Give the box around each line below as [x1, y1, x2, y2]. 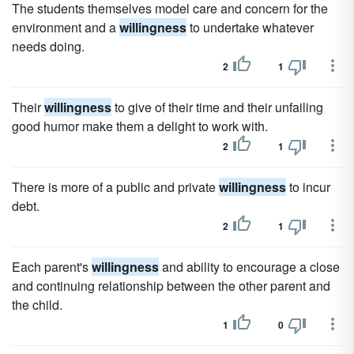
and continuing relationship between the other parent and [12, 277, 330, 295]
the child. [12, 296, 62, 314]
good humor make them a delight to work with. [12, 117, 268, 135]
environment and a [12, 18, 119, 36]
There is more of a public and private [12, 178, 219, 196]
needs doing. [12, 37, 85, 55]
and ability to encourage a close [159, 258, 340, 276]
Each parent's [12, 258, 92, 276]
